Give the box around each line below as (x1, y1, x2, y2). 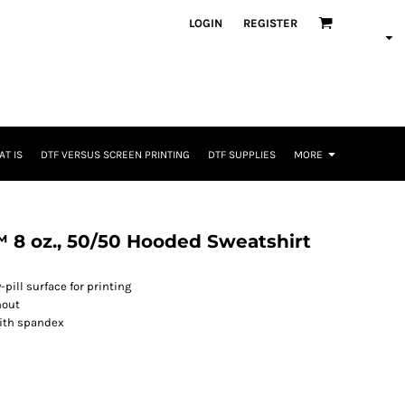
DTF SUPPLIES (208, 148, 276, 162)
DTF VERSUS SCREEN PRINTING (41, 148, 190, 162)
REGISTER (243, 15, 297, 30)
